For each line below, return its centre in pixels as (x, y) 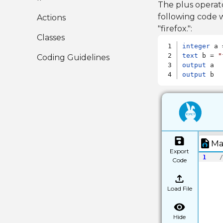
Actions (51, 18)
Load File (179, 188)
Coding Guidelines (73, 57)
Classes (51, 38)
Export (180, 151)
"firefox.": (175, 29)
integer (196, 46)
